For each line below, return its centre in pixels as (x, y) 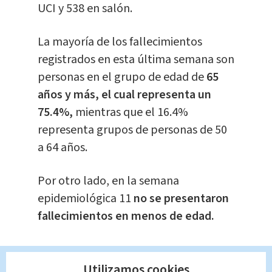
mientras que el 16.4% (130, 113)
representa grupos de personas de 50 (132, 130)
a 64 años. (62, 148)
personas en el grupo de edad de (122, 77)
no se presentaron (181, 199)
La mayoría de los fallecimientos (120, 42)
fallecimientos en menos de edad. (126, 216)
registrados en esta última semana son (136, 60)
